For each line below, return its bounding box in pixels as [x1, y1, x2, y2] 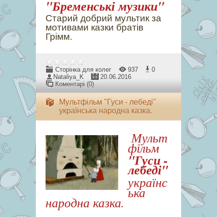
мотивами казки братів [46, 22, 143, 32]
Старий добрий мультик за [46, 13, 161, 23]
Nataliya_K [53, 73, 84, 80]
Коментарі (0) [55, 80, 94, 88]
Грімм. [46, 31, 72, 42]
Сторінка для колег [55, 66, 111, 73]
